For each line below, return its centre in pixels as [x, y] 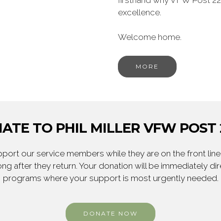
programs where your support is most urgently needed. [110, 178]
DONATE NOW [110, 213]
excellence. [140, 12]
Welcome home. [150, 37]
